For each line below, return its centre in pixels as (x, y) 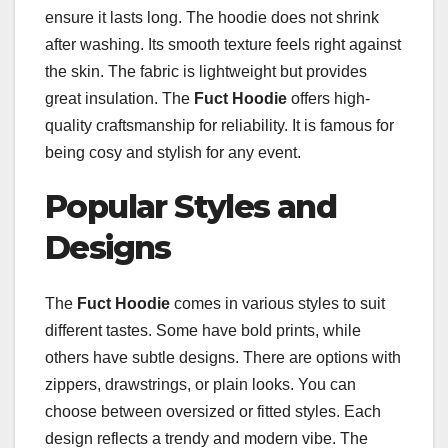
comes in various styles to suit (277, 304)
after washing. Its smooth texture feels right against (223, 44)
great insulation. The (119, 98)
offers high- (328, 98)
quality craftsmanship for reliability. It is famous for (219, 125)
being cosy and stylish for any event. (173, 152)
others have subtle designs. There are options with (223, 358)
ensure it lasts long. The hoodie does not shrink (212, 17)
